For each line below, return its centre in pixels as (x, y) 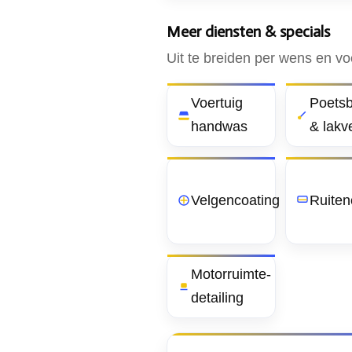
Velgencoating (235, 200)
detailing (217, 298)
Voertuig (217, 103)
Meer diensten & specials (248, 31)
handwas (219, 126)
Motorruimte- (231, 274)
